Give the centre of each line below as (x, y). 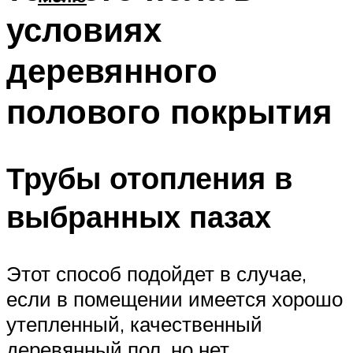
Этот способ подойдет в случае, (156, 274)
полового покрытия (169, 111)
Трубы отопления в (149, 178)
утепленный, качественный (134, 324)
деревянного (112, 70)
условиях (84, 29)
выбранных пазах (139, 217)
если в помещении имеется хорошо (175, 299)
